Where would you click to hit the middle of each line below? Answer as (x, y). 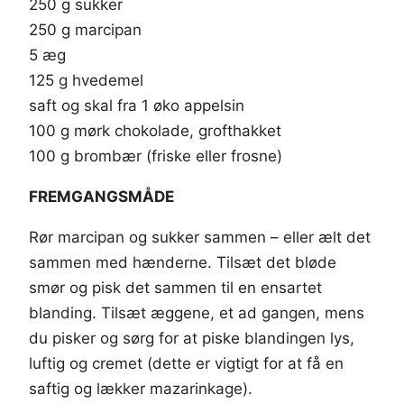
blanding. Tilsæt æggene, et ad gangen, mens (197, 313)
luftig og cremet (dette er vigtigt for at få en (186, 364)
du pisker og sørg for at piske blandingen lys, (192, 339)
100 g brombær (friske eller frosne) (156, 156)
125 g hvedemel (86, 81)
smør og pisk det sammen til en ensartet (175, 288)
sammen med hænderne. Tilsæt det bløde (183, 263)
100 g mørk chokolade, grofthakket (155, 131)
